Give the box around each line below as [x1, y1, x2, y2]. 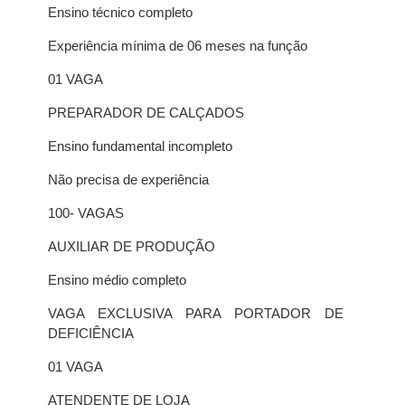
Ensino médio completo [47, 272, 186, 287]
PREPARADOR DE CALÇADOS [47, 105, 244, 120]
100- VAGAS [47, 205, 124, 221]
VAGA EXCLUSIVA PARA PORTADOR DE [47, 306, 344, 321]
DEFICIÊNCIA [47, 325, 134, 341]
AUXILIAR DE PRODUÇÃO [47, 239, 215, 254]
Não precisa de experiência [47, 172, 209, 187]
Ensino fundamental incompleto [47, 138, 232, 154]
